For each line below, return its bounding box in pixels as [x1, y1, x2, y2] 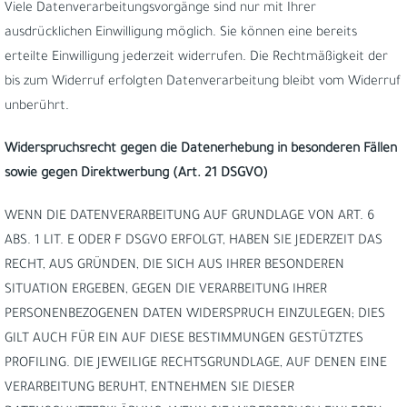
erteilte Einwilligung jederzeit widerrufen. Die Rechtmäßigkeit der [5, 51, 388, 65]
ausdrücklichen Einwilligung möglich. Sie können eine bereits [5, 26, 357, 41]
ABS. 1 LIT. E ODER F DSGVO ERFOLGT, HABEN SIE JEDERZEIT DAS [5, 234, 382, 249]
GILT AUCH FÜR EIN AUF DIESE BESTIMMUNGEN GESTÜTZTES [5, 333, 363, 347]
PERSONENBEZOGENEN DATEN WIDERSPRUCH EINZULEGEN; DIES [5, 308, 385, 323]
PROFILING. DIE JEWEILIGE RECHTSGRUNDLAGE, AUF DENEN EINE [5, 357, 387, 372]
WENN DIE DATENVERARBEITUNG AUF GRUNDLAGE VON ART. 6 [5, 210, 375, 224]
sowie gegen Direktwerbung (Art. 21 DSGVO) [5, 167, 268, 182]
